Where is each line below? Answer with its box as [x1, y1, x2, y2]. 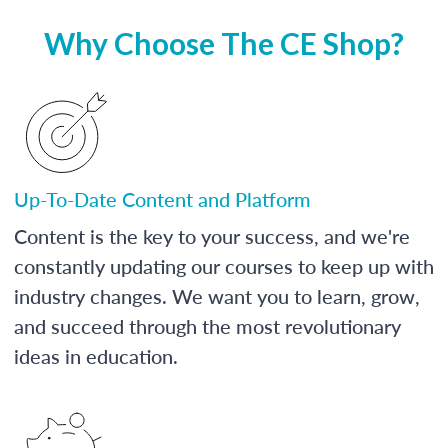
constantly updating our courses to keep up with [14, 251, 434, 280]
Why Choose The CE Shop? [44, 24, 404, 61]
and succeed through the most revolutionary [14, 311, 401, 340]
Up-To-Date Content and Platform [14, 184, 311, 213]
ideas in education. [14, 341, 178, 370]
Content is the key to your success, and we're [14, 221, 410, 250]
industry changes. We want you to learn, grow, [14, 281, 420, 310]
